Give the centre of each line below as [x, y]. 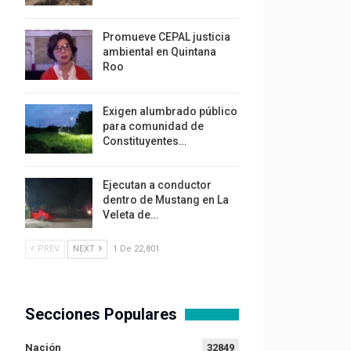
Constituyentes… [144, 141]
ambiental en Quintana [159, 52]
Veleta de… [130, 215]
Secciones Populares [101, 314]
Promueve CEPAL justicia [166, 37]
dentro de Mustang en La [165, 200]
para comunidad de [153, 126]
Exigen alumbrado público [170, 111]
